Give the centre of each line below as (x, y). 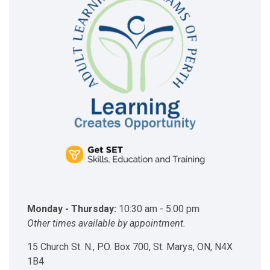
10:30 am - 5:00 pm (158, 209)
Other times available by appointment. (106, 224)
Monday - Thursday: (72, 209)
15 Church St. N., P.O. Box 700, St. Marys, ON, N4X (130, 247)
